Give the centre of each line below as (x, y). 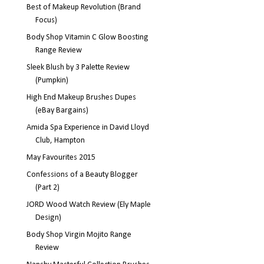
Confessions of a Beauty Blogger (82, 174)
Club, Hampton (60, 140)
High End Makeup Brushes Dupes (81, 97)
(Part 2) (47, 187)
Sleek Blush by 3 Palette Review (78, 67)
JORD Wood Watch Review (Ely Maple (88, 204)
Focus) (46, 20)
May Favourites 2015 (61, 157)
